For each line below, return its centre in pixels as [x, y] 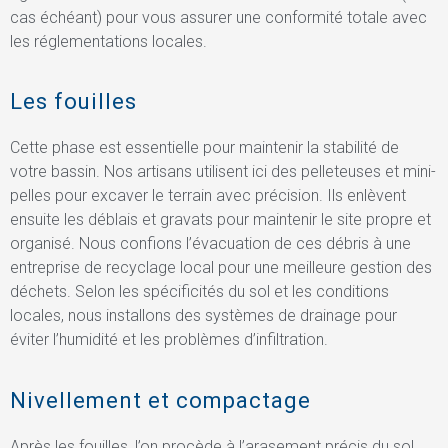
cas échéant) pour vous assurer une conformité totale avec [218, 17]
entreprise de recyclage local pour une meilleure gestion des [221, 268]
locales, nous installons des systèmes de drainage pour [203, 316]
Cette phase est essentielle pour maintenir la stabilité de [204, 148]
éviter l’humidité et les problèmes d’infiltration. [169, 340]
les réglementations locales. [108, 41]
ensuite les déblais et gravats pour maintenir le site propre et [220, 220]
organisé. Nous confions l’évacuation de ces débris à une [210, 244]
